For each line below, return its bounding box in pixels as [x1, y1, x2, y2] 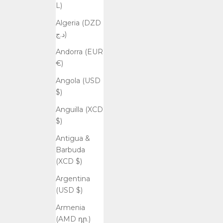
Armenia [55, 203, 85, 213]
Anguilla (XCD [55, 105, 103, 114]
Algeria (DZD [55, 18, 101, 28]
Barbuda [55, 145, 85, 155]
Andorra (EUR [55, 47, 103, 57]
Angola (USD [55, 76, 101, 86]
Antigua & [55, 134, 90, 143]
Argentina [55, 174, 90, 184]
